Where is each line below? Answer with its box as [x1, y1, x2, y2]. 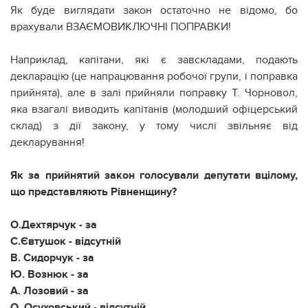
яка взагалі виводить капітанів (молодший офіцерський [10, 102, 298, 116]
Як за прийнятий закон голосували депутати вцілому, [10, 168, 298, 182]
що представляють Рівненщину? [10, 184, 177, 199]
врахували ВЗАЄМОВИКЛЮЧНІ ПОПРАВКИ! [10, 19, 231, 34]
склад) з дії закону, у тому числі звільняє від [10, 118, 298, 133]
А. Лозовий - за [10, 283, 89, 298]
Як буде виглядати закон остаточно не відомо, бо [10, 3, 298, 17]
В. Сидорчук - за [10, 250, 94, 265]
